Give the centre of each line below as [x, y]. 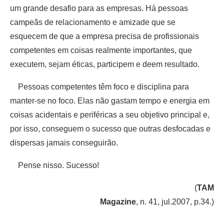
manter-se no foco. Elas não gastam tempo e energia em [110, 100]
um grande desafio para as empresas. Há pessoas [99, 8]
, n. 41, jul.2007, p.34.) [175, 201]
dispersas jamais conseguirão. [64, 142]
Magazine [118, 201]
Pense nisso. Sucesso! [54, 165]
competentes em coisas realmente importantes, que [101, 50]
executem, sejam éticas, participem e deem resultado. [105, 64]
